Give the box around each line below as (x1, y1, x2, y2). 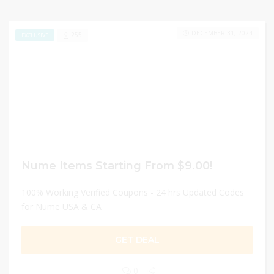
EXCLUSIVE (21, 31, 48, 39)
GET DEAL (114, 234, 160, 245)
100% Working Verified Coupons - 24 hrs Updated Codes (21, 187, 244, 198)
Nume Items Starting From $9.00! (21, 159, 212, 172)
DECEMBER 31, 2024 (191, 29, 253, 37)
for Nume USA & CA (21, 201, 102, 212)
